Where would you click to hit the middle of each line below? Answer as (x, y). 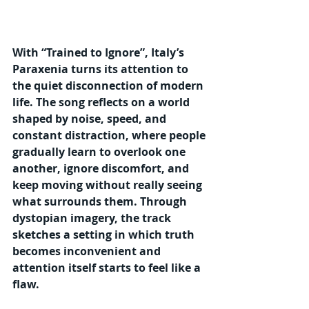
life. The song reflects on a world (102, 102)
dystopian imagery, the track (93, 218)
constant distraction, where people (110, 135)
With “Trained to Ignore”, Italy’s (100, 52)
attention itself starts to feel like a (108, 267)
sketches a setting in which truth (105, 234)
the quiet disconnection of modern (109, 85)
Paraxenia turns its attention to (102, 69)
